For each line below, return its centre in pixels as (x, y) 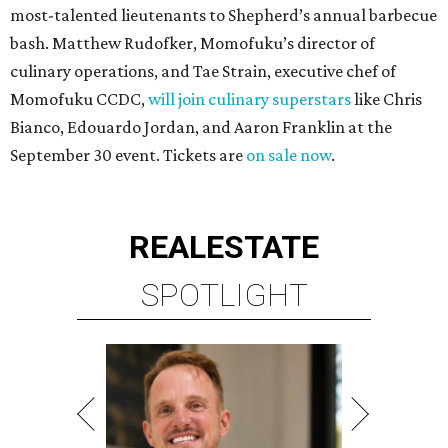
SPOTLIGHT (224, 295)
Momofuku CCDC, (79, 99)
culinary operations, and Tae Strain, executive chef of (203, 71)
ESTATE (262, 247)
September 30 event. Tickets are (128, 155)
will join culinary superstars (249, 99)
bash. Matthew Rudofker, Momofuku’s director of (192, 43)
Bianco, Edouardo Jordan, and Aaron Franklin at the (201, 127)
